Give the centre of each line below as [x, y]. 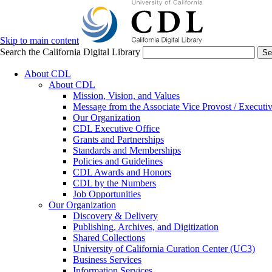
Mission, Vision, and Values [126, 96]
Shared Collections [109, 238]
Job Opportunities [107, 194]
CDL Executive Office [116, 129]
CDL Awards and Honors [122, 172]
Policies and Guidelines [118, 161]
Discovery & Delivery [115, 216]
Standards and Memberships [127, 151]
